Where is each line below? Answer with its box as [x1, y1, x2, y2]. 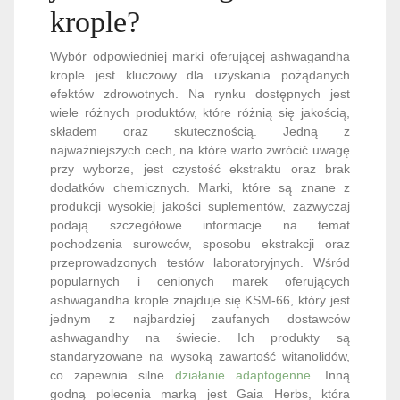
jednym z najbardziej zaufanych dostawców [50, 237, 350, 252]
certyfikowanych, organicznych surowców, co [50, 349, 350, 364]
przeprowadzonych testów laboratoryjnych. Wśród [50, 180, 350, 196]
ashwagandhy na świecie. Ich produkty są [50, 255, 350, 271]
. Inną [311, 293, 350, 308]
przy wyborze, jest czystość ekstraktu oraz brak [50, 87, 350, 102]
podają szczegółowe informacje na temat [50, 143, 350, 158]
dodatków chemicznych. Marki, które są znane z [50, 105, 350, 121]
